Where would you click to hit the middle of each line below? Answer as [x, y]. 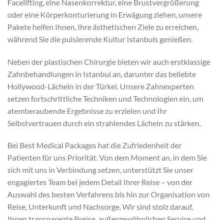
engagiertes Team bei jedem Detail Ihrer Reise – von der [100, 182]
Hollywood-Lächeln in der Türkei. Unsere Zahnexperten [101, 86]
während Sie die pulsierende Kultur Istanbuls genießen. [100, 39]
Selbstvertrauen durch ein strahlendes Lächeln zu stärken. [104, 123]
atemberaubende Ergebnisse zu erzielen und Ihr [87, 110]
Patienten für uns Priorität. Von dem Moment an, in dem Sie [107, 158]
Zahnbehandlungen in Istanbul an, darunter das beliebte [102, 74]
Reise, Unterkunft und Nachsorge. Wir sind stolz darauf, [100, 207]
